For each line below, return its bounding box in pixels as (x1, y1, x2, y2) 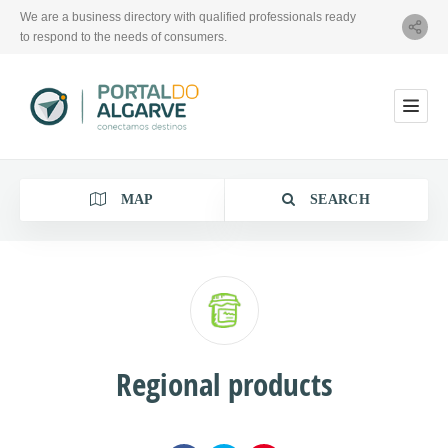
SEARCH (305, 191, 371, 207)
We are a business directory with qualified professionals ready (20, 10, 356, 24)
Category (44, 335, 109, 353)
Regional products (115, 362, 333, 406)
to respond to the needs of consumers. (20, 30, 227, 44)
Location (44, 387, 105, 405)
